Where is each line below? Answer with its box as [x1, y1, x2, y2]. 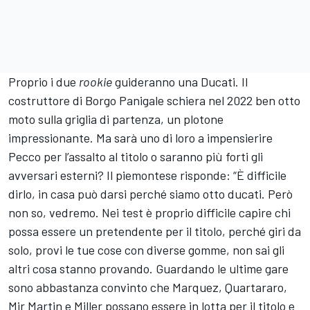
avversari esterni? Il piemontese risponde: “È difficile [8, 167, 286, 183]
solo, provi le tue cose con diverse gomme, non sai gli [8, 241, 284, 257]
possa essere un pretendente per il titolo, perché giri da [8, 223, 301, 239]
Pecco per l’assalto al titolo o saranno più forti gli [8, 148, 263, 164]
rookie [79, 73, 112, 89]
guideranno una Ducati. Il [112, 73, 248, 89]
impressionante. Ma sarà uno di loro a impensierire [8, 129, 273, 145]
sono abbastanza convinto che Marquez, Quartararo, [8, 279, 287, 295]
